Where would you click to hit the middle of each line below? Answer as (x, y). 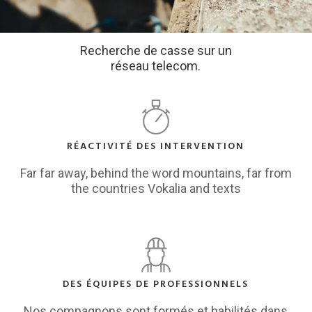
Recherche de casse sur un (156, 51)
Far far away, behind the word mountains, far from (156, 173)
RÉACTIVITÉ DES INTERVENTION (156, 146)
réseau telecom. (156, 66)
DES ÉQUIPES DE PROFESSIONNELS (156, 285)
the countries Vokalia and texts (156, 188)
